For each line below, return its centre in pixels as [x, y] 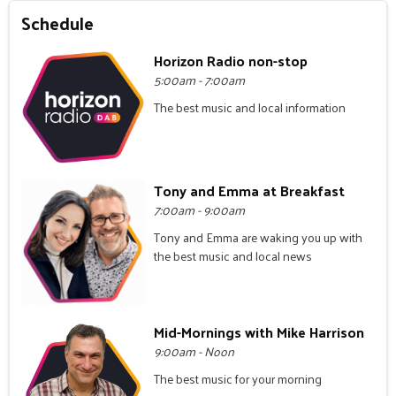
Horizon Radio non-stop [231, 60]
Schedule [58, 23]
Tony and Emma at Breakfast [250, 191]
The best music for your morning [238, 379]
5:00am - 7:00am [200, 80]
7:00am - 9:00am [200, 210]
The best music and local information [250, 107]
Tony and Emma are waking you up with [259, 238]
